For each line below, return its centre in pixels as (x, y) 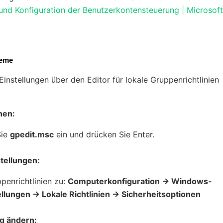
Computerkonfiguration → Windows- (140, 181)
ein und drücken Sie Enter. (104, 134)
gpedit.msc (32, 134)
